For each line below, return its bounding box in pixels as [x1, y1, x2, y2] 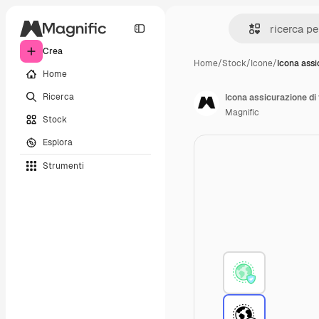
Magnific [225, 107, 259, 118]
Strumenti [43, 159, 84, 172]
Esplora [43, 136, 73, 148]
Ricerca [43, 90, 74, 103]
